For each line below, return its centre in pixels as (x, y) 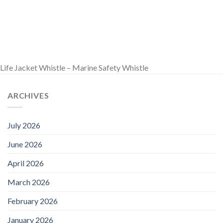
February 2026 (33, 201)
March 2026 (29, 182)
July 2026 (24, 125)
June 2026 (25, 144)
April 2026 (26, 163)
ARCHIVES (28, 95)
